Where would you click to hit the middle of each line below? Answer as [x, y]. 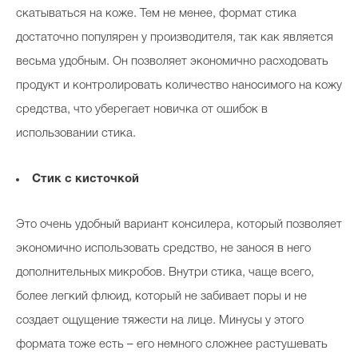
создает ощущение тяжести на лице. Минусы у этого [160, 320]
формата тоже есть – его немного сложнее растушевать [172, 344]
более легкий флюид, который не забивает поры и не [161, 296]
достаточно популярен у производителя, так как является [175, 38]
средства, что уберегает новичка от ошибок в [142, 109]
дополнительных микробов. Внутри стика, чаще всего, [165, 272]
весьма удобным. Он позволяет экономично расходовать [172, 62]
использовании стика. [76, 133]
